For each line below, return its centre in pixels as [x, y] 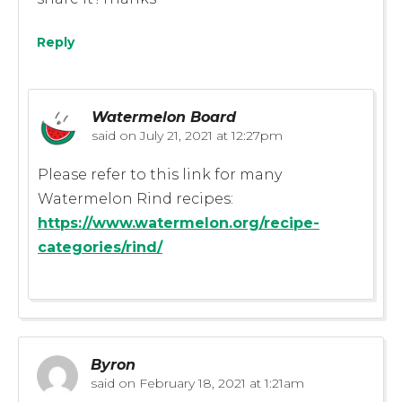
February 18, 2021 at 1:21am [220, 383]
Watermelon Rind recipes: [135, 198]
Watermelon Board [164, 117]
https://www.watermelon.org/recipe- [179, 223]
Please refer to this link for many [160, 174]
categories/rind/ [100, 247]
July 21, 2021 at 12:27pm [210, 135]
